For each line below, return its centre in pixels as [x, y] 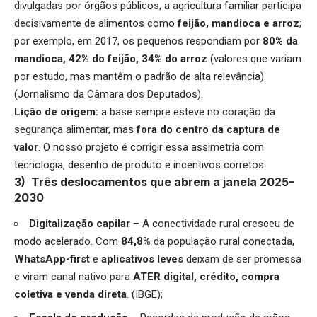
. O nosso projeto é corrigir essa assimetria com [151, 147]
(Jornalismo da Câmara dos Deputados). [109, 94]
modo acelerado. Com [68, 242]
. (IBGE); [145, 295]
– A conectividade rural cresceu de [214, 224]
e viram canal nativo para [74, 277]
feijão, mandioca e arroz [238, 23]
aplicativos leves [144, 259]
